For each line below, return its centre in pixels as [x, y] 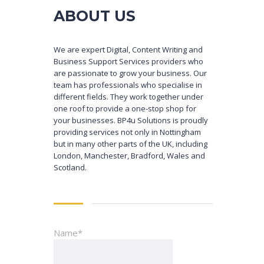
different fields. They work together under [128, 96]
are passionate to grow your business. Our [130, 73]
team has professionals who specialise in [128, 85]
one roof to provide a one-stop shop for [125, 108]
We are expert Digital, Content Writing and [128, 49]
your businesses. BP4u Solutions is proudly [131, 120]
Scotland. [70, 167]
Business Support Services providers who [128, 61]
